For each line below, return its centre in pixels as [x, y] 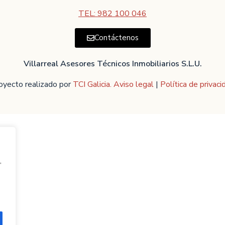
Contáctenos [116, 37]
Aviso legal [135, 84]
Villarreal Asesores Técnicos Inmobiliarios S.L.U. [113, 64]
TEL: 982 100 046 [113, 13]
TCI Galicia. [92, 84]
